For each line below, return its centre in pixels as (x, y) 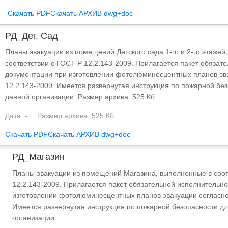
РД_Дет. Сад (31, 36)
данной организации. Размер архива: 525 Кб (80, 97)
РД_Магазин (38, 157)
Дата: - (16, 116)
